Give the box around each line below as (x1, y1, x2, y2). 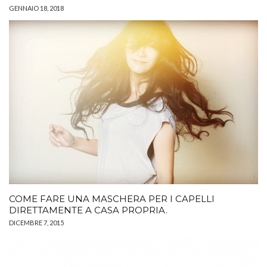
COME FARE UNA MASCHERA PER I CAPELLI (9, 193, 215, 205)
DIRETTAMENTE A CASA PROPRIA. (9, 204, 167, 216)
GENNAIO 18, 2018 (9, 4, 64, 12)
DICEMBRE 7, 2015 (9, 219, 64, 227)
